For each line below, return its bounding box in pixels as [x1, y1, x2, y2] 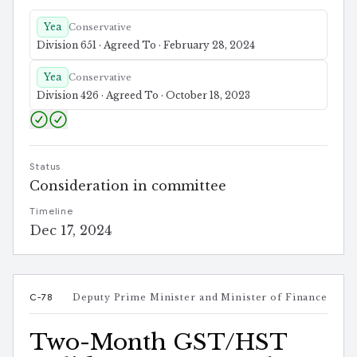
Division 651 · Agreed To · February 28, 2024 [37, 39, 255, 52]
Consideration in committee [29, 178, 226, 194]
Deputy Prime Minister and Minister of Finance [73, 292, 328, 304]
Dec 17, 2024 [29, 222, 112, 239]
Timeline [29, 206, 74, 218]
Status [29, 161, 61, 173]
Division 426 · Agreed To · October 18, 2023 [37, 89, 250, 102]
